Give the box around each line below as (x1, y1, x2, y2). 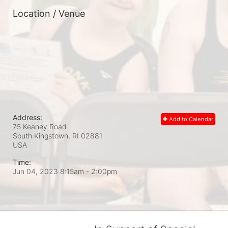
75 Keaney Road (13, 122, 67, 131)
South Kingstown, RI (13, 131, 79, 140)
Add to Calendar (167, 116, 213, 123)
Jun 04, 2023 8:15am (13, 167, 86, 176)
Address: (13, 113, 42, 122)
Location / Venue (13, 8, 85, 19)
